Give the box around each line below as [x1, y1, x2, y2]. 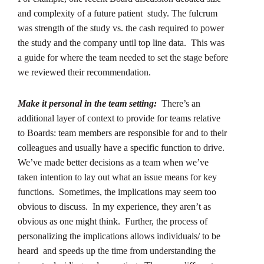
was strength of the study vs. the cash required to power [18, 22, 224, 33]
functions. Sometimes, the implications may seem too [18, 186, 216, 197]
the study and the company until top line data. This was [18, 37, 225, 48]
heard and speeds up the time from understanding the [18, 245, 216, 256]
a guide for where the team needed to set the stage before [18, 52, 228, 62]
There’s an [157, 98, 200, 108]
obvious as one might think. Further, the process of [18, 216, 207, 226]
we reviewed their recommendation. [18, 67, 151, 77]
